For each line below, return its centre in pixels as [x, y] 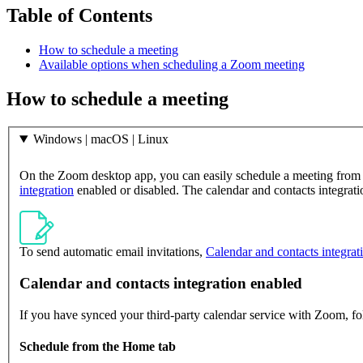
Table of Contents [79, 15]
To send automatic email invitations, [113, 252]
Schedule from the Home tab [98, 346]
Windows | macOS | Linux [100, 139]
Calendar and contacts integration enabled [161, 283]
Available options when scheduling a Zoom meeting [172, 64]
